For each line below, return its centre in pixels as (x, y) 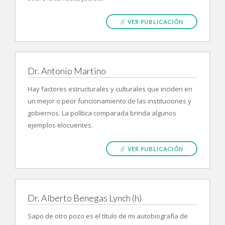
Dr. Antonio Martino (67, 71)
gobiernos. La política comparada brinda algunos (102, 113)
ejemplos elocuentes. (60, 125)
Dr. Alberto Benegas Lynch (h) (85, 198)
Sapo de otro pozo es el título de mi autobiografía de (108, 216)
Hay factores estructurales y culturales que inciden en (110, 89)
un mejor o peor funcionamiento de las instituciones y (109, 101)
